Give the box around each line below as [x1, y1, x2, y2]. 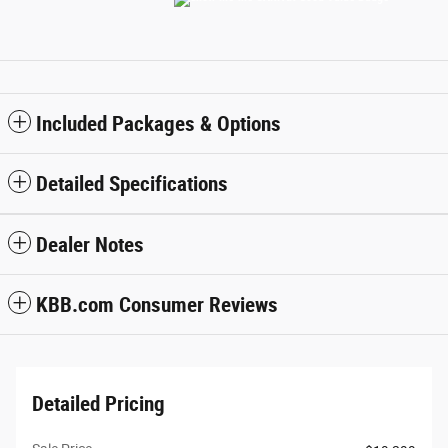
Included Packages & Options [36, 112, 281, 137]
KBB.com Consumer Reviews [36, 293, 278, 318]
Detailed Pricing [32, 392, 165, 417]
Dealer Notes [36, 233, 144, 258]
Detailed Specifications [36, 172, 228, 197]
